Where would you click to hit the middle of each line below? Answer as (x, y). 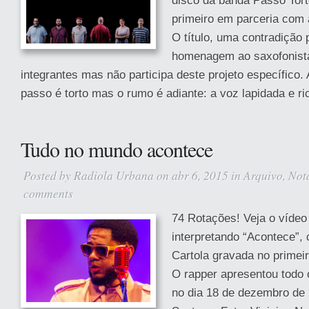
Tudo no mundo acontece (117, 149)
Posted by (49, 175)
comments (48, 193)
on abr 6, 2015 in (199, 175)
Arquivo (263, 175)
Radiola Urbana (114, 175)
